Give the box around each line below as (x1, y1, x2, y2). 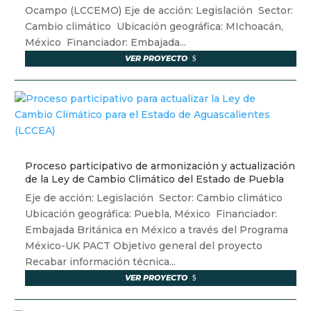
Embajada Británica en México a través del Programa (25, 224, 289, 237)
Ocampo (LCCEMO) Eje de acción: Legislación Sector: (25, 4, 294, 17)
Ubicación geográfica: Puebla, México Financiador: (25, 208, 278, 221)
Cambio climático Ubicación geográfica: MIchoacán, (25, 20, 284, 33)
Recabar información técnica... (25, 255, 176, 269)
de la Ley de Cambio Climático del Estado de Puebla (25, 173, 285, 186)
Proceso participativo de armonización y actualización (25, 160, 296, 173)
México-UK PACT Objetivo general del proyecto (25, 239, 263, 253)
